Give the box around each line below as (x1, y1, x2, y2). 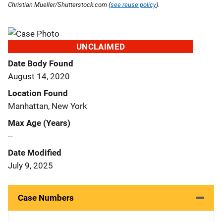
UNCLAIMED (76, 41, 125, 52)
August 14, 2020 (8, 71, 70, 81)
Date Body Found (8, 58, 73, 68)
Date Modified (8, 147, 61, 158)
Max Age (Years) (8, 117, 70, 128)
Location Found (8, 88, 68, 98)
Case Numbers (18, 192, 74, 203)
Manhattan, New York (8, 101, 87, 111)
